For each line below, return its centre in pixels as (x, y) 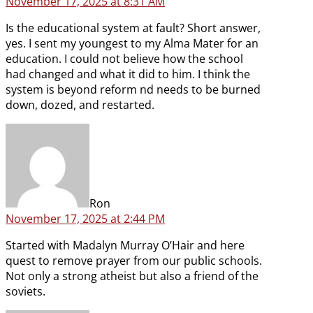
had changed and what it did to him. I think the (128, 74)
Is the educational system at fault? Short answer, (133, 28)
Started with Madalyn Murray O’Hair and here (125, 246)
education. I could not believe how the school (124, 59)
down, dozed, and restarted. (80, 105)
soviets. (26, 292)
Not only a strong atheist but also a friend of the (132, 276)
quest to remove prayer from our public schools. (134, 261)
